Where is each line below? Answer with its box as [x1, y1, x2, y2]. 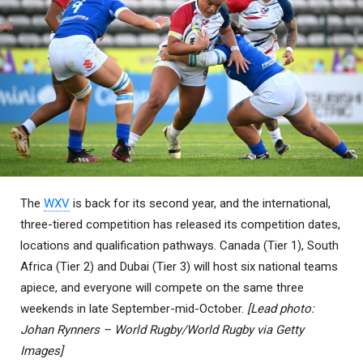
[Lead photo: [244, 301, 314, 316]
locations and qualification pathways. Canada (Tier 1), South [20, 237, 339, 253]
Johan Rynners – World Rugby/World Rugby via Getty [20, 322, 304, 337]
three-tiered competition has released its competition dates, [20, 216, 340, 232]
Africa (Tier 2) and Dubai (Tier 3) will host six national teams [20, 258, 338, 274]
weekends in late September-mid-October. [20, 301, 244, 316]
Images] [20, 343, 63, 358]
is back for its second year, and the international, [70, 195, 331, 211]
